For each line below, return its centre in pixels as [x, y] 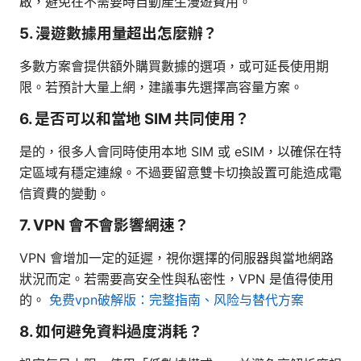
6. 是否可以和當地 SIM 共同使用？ [135, 118]
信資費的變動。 [64, 193]
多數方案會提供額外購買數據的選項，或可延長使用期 [174, 66]
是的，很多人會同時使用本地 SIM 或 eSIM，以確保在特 [180, 151]
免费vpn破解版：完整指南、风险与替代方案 [176, 299]
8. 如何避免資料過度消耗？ [111, 331]
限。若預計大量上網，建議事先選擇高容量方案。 [161, 87]
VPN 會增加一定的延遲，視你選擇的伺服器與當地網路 [176, 257]
